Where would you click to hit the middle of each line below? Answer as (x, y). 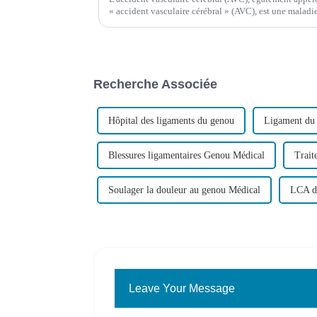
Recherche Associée (155, 84)
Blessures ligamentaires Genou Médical (186, 156)
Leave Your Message (182, 288)
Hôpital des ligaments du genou (171, 121)
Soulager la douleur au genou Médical (184, 190)
